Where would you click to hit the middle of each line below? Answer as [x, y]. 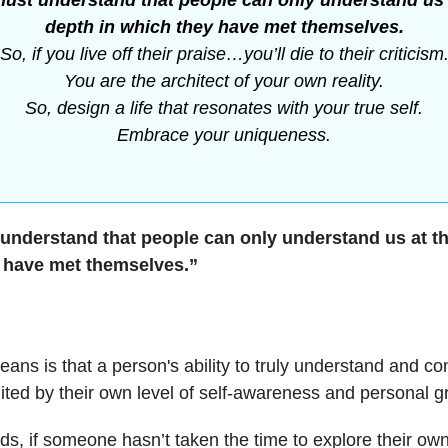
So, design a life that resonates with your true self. [224, 108]
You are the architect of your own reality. [224, 81]
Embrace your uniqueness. [224, 135]
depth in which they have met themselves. [224, 27]
